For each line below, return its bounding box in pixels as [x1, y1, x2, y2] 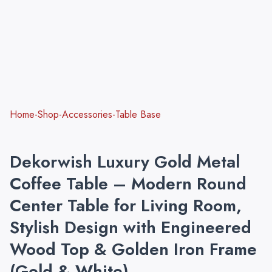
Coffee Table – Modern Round [10, 171, 246, 196]
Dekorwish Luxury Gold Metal [10, 149, 240, 174]
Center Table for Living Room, [10, 193, 242, 218]
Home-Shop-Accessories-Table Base [10, 107, 161, 121]
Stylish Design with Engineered [10, 215, 251, 240]
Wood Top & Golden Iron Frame [10, 237, 257, 262]
